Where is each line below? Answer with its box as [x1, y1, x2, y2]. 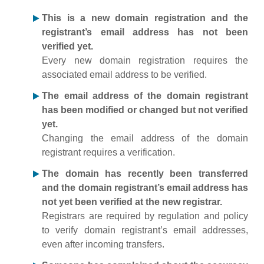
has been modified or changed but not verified [42, 105, 248, 115]
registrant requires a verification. [42, 147, 176, 157]
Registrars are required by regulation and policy [42, 211, 248, 221]
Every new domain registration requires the [42, 55, 248, 65]
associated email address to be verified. [42, 70, 207, 80]
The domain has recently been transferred [42, 169, 248, 179]
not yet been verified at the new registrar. [42, 197, 223, 207]
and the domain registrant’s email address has [42, 183, 248, 193]
